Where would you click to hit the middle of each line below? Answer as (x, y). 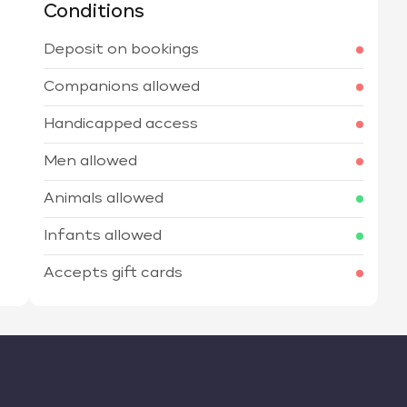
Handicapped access (121, 124)
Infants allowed (103, 236)
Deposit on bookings (121, 50)
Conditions (94, 12)
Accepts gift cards (113, 273)
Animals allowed (104, 199)
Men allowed (90, 162)
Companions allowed (122, 87)
